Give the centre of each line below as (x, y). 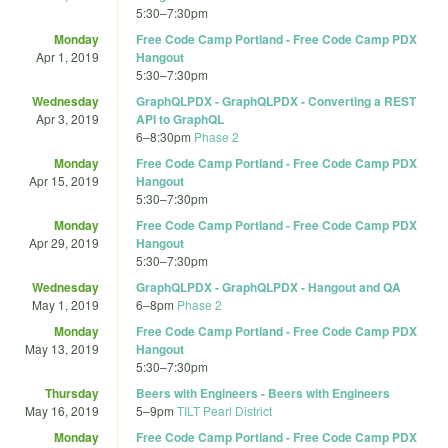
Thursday (72, 392)
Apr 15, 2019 (64, 180)
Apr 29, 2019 (64, 242)
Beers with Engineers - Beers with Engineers (263, 392)
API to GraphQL (180, 118)
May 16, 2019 (62, 410)
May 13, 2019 (62, 348)
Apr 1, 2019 (67, 56)
